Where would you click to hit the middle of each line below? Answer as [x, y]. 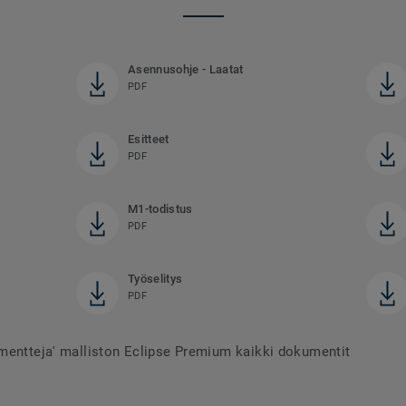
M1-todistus [160, 209]
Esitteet [148, 140]
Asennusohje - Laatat [185, 70]
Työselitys [155, 279]
